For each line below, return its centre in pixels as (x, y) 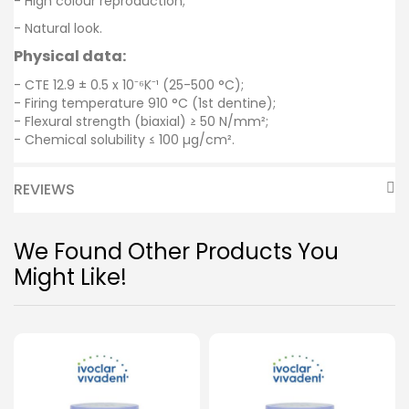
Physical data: (70, 56)
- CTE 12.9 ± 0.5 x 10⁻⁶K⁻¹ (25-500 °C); (129, 84)
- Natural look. (58, 28)
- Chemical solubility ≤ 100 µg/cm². (124, 139)
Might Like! (70, 277)
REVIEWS (44, 189)
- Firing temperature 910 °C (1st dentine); (145, 103)
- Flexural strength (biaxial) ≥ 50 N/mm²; (141, 121)
